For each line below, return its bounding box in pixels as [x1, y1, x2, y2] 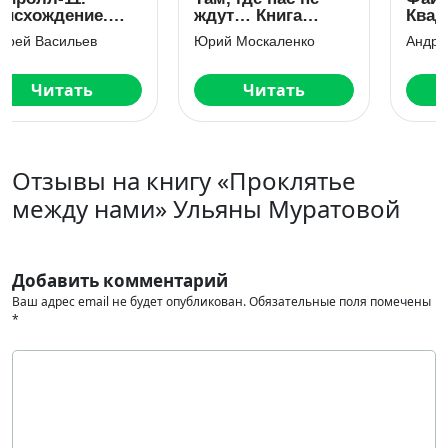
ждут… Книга [38, 6, 146, 25]
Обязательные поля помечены [249, 293, 431, 310]
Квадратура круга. [250, 6, 399, 25]
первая [38, 23, 96, 42]
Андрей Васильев [250, 33, 365, 49]
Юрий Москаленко [38, 33, 159, 49]
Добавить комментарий [12, 269, 228, 292]
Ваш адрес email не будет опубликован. [12, 293, 246, 310]
